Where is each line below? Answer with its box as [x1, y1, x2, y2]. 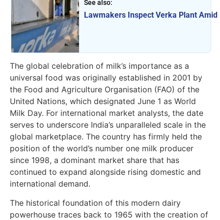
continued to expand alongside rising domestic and [10, 167, 201, 177]
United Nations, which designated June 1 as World [10, 96, 196, 107]
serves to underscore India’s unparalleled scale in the [10, 120, 206, 130]
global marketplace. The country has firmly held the [10, 132, 202, 142]
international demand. [10, 179, 90, 189]
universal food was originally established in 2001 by [10, 73, 202, 83]
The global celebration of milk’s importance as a [10, 61, 189, 71]
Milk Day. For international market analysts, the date [10, 108, 203, 118]
